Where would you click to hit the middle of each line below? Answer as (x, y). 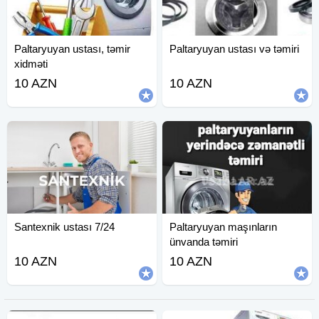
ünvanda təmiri (204, 241)
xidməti (31, 63)
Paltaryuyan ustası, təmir (73, 48)
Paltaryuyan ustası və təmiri (235, 48)
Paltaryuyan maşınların (224, 226)
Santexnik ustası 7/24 (65, 226)
